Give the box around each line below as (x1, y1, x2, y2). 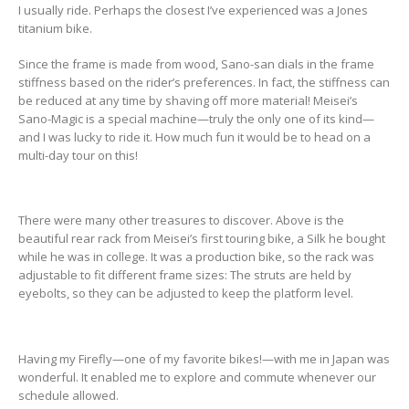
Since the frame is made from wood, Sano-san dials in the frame (18, 55, 374, 72)
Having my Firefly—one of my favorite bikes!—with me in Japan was (18, 350, 390, 367)
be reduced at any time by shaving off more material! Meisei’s (18, 91, 358, 109)
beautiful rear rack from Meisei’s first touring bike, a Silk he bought (18, 230, 385, 247)
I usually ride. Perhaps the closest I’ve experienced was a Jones (18, 2, 368, 19)
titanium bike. (18, 20, 92, 37)
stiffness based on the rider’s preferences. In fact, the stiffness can (18, 73, 390, 90)
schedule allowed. (18, 386, 119, 404)
